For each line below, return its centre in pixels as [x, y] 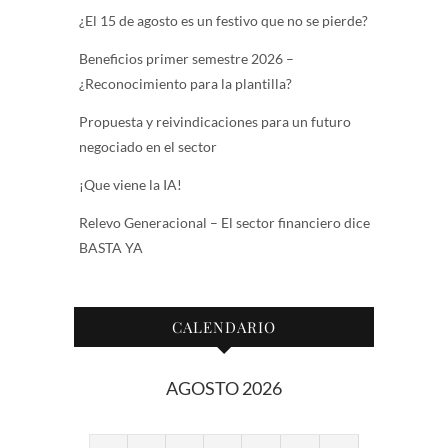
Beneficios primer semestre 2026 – [186, 58]
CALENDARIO [224, 326]
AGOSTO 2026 [224, 387]
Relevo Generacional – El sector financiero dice [224, 222]
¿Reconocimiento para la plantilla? [185, 83]
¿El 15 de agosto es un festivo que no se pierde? [223, 20]
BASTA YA [111, 247]
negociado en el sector [148, 146]
